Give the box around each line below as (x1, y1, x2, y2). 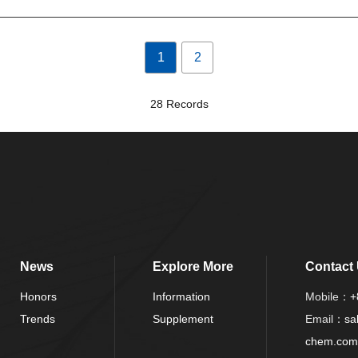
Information (153, 289, 211, 303)
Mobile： (304, 289, 350, 303)
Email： (304, 312, 344, 325)
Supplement (153, 312, 214, 325)
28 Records (149, 97, 209, 110)
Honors (19, 289, 57, 303)
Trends (19, 312, 55, 325)
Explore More (153, 259, 234, 273)
